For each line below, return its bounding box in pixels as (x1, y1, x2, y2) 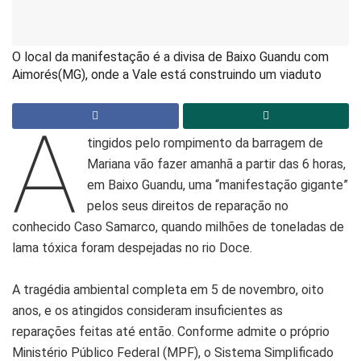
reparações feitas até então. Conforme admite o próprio (12, 324, 330, 340)
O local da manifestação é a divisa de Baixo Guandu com (12, 48, 329, 64)
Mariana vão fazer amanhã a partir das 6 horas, (87, 156, 346, 172)
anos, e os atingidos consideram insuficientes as (12, 303, 283, 319)
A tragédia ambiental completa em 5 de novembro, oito (12, 282, 324, 298)
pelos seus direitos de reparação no (87, 198, 289, 214)
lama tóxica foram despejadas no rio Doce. (12, 240, 252, 256)
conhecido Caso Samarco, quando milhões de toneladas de (12, 219, 344, 235)
